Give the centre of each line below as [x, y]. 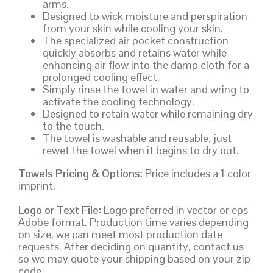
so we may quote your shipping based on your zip [134, 259]
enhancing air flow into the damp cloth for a [146, 65]
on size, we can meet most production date [120, 235]
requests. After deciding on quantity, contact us [131, 247]
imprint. [37, 186]
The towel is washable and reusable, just [137, 138]
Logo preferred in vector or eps [175, 210]
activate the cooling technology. [119, 102]
